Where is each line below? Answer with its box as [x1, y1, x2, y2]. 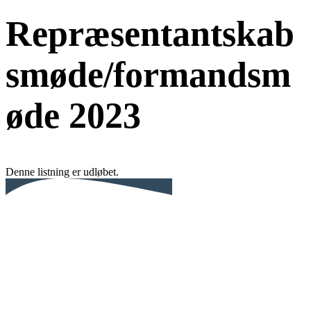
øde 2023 [6, 96, 141, 136]
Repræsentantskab [6, 14, 294, 54]
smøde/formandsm [6, 55, 291, 95]
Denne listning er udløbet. [6, 166, 119, 178]
